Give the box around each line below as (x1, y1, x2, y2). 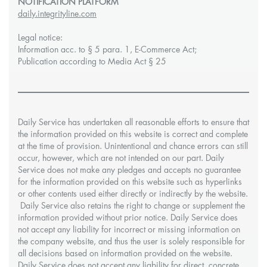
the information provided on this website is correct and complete (18, 131, 248, 139)
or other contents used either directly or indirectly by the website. (18, 190, 248, 198)
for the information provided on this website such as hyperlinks (18, 178, 242, 187)
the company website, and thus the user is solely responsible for (18, 238, 245, 246)
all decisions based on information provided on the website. (18, 250, 232, 258)
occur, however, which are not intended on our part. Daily (18, 154, 224, 163)
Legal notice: (18, 34, 63, 42)
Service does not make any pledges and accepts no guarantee (18, 166, 241, 175)
